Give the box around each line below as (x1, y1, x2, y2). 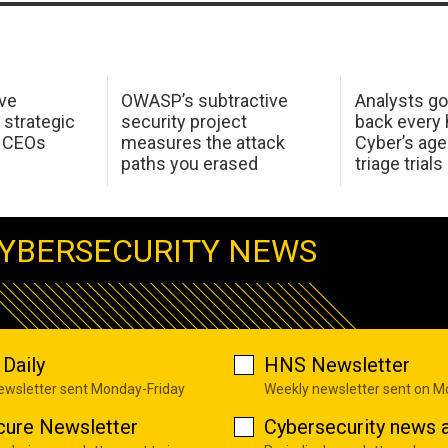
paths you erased (121, 152, 259, 174)
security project (121, 110, 248, 132)
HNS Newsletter (264, 352, 410, 377)
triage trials (354, 152, 443, 174)
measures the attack (121, 131, 286, 153)
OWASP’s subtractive (121, 89, 289, 111)
